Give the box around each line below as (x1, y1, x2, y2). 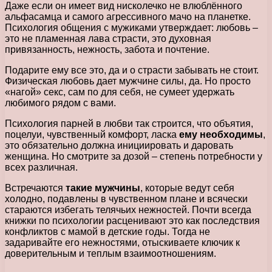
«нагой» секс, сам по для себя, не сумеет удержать (5, 86, 234, 97)
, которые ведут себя (140, 182, 234, 193)
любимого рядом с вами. (5, 97, 116, 108)
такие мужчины (66, 182, 140, 193)
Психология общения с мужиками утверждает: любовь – (5, 22, 258, 33)
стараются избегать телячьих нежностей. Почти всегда (5, 204, 251, 215)
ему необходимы (179, 129, 263, 140)
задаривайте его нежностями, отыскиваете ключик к (5, 237, 240, 248)
